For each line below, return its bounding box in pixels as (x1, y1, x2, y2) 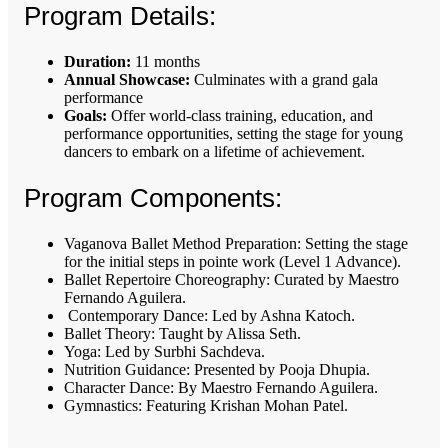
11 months (135, 53, 200, 71)
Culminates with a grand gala (190, 71, 378, 89)
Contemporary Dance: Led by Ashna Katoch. (64, 307, 355, 325)
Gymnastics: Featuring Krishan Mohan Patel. (64, 397, 348, 415)
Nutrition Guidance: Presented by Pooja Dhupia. (64, 361, 370, 379)
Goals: (64, 107, 107, 125)
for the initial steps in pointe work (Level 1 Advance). (64, 253, 401, 271)
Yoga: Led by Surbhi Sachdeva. (64, 343, 265, 361)
